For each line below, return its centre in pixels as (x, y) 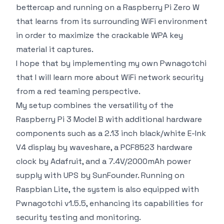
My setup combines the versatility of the (95, 105)
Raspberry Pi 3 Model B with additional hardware (109, 119)
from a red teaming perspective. (78, 91)
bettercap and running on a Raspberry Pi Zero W (108, 7)
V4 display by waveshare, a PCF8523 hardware (104, 147)
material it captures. (55, 49)
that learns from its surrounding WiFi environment (112, 21)
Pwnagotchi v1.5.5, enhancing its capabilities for (109, 203)
